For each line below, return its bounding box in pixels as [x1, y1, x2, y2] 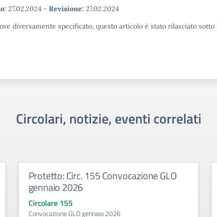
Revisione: [49, 4, 84, 13]
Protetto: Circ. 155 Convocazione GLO [28, 168, 177, 183]
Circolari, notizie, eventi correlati [15, 108, 201, 129]
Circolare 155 [28, 197, 73, 209]
